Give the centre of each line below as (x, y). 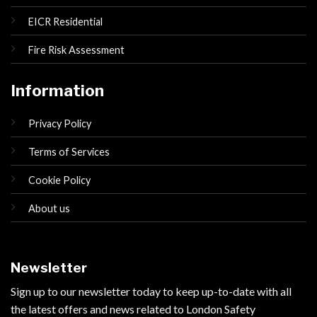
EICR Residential (65, 22)
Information (57, 91)
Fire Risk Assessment (76, 50)
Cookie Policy (59, 180)
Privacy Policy (60, 124)
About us (49, 209)
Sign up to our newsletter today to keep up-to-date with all (151, 292)
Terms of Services (69, 152)
